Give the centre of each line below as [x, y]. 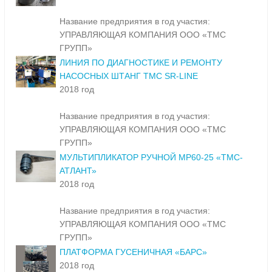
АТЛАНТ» [78, 171]
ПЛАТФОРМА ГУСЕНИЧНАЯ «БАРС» [133, 252]
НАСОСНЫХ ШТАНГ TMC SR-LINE [129, 76]
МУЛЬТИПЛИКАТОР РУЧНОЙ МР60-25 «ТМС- [151, 158]
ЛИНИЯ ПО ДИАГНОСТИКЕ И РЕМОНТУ [141, 63]
